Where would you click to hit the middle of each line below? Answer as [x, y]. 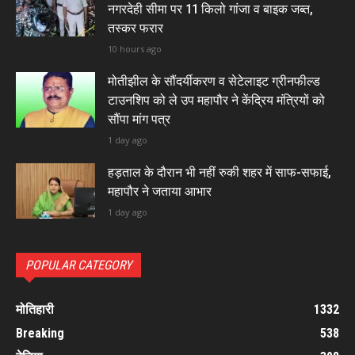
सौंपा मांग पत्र [139, 120]
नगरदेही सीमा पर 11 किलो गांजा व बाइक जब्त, [210, 10]
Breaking [40, 334]
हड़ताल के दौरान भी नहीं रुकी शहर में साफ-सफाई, [219, 173]
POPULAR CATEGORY [78, 265]
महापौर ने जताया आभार [160, 192]
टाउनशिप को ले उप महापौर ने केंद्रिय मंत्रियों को [216, 101]
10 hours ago [135, 49]
